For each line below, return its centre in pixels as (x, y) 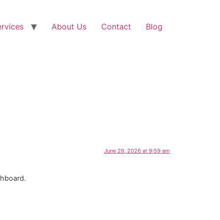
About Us (69, 27)
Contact (116, 27)
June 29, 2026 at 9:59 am (137, 151)
